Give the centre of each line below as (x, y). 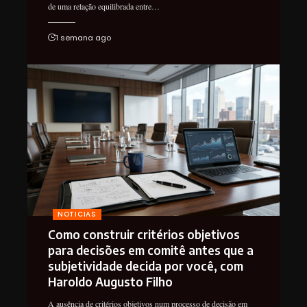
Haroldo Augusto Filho (110, 281)
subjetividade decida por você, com (146, 266)
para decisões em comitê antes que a (151, 250)
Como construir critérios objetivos (144, 234)
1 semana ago (83, 37)
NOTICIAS (77, 214)
